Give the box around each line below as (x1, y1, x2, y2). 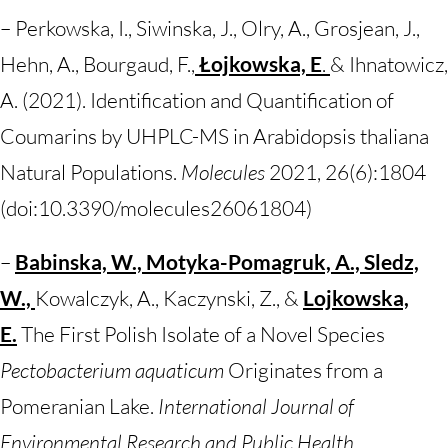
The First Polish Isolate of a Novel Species (17, 321, 385, 347)
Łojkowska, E (199, 51, 322, 76)
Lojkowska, (303, 285, 409, 310)
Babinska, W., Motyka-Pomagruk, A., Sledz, (15, 249, 419, 274)
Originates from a (224, 357, 383, 383)
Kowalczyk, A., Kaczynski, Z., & (35, 285, 303, 311)
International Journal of (158, 393, 354, 419)
